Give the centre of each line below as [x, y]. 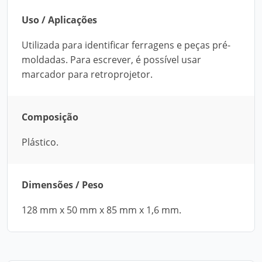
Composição [50, 117]
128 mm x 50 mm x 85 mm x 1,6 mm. [101, 210]
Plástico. [40, 142]
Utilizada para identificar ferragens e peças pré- [126, 45]
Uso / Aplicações [59, 20]
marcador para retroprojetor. [87, 74]
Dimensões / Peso [63, 185]
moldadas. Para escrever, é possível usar [111, 60]
